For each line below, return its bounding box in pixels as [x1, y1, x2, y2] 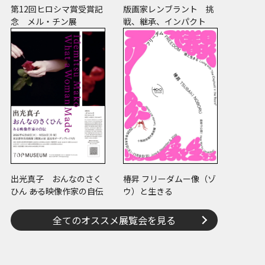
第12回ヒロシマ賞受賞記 [11, 3, 103, 15]
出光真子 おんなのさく [11, 173, 102, 185]
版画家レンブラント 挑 [123, 3, 214, 15]
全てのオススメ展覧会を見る [53, 213, 176, 227]
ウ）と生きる [123, 185, 173, 197]
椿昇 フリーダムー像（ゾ [123, 173, 216, 185]
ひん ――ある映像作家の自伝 [11, 185, 104, 197]
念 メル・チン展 [11, 15, 77, 27]
